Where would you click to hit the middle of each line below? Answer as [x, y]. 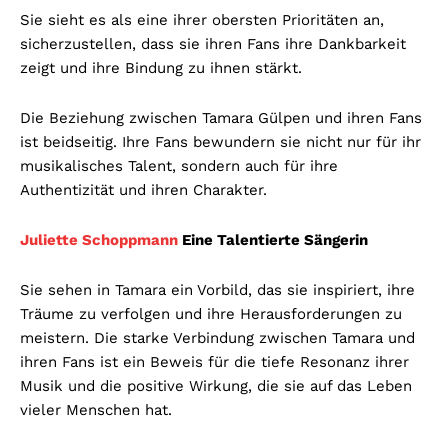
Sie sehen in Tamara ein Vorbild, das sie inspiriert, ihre [217, 289]
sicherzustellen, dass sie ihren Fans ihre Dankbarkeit [213, 43]
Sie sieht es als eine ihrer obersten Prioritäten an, [202, 19]
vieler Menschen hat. [96, 409]
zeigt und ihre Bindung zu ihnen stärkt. [161, 67]
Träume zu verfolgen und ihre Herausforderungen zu [211, 313]
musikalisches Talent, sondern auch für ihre [179, 165]
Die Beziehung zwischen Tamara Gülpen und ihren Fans [221, 117]
